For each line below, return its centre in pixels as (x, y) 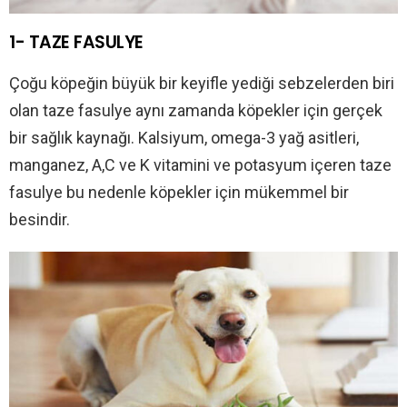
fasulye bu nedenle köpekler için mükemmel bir (179, 193)
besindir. (40, 220)
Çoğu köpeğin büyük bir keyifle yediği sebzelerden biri (202, 84)
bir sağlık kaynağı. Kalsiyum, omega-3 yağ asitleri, (184, 138)
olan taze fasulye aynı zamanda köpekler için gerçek (196, 111)
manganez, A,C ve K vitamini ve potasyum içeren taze (200, 165)
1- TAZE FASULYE (76, 43)
